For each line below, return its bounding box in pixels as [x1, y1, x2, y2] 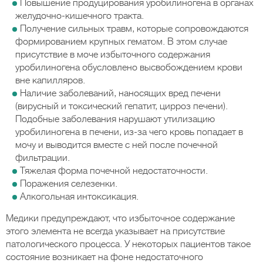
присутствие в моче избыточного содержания [15, 49, 210, 60]
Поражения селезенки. [20, 178, 117, 189]
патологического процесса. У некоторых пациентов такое [6, 239, 251, 249]
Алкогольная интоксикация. [20, 191, 139, 202]
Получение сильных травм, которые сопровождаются [20, 23, 248, 34]
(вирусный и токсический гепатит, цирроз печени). [15, 101, 228, 112]
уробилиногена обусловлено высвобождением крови [15, 62, 242, 73]
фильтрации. [15, 153, 70, 163]
